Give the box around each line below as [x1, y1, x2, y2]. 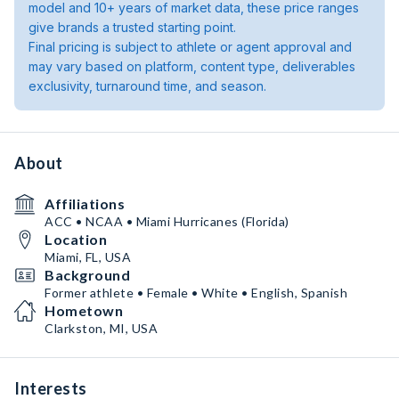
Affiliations [45, 195, 125, 212]
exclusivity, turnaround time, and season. [28, 78, 266, 94]
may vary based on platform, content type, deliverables [28, 59, 355, 74]
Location [45, 231, 107, 248]
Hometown [45, 302, 123, 319]
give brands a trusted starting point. [28, 20, 236, 35]
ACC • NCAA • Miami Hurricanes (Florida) [45, 214, 289, 229]
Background [45, 266, 130, 283]
